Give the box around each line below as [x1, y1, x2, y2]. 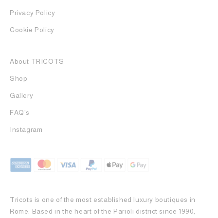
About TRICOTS [10, 57, 64, 66]
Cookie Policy [10, 26, 54, 34]
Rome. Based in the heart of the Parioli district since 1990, [10, 207, 196, 216]
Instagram [10, 126, 43, 134]
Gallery [10, 91, 34, 100]
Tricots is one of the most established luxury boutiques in [10, 196, 196, 204]
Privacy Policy [10, 9, 55, 17]
